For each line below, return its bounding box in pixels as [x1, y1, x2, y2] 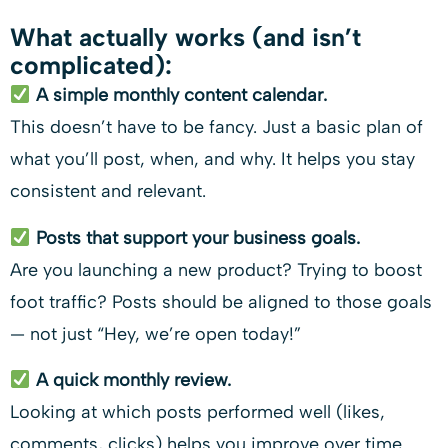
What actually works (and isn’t [10, 22, 361, 53]
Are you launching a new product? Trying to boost [10, 258, 422, 281]
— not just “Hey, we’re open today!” [10, 322, 301, 345]
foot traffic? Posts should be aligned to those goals [10, 290, 432, 313]
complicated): [10, 50, 172, 81]
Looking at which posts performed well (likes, [10, 401, 385, 424]
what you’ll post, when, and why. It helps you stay [10, 148, 415, 171]
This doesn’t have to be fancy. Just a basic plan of [10, 116, 423, 139]
